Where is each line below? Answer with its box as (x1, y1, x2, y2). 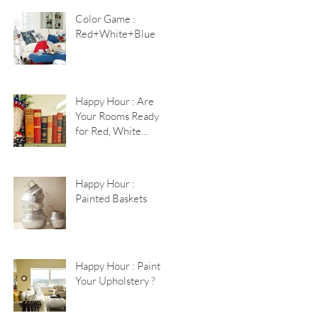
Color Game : (75, 12, 136, 26)
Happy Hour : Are (75, 94, 137, 108)
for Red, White (75, 124, 141, 138)
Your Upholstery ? (75, 274, 155, 287)
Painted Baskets (75, 192, 147, 205)
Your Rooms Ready (75, 109, 159, 123)
